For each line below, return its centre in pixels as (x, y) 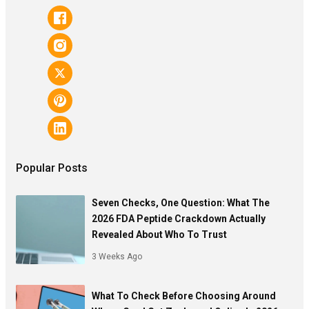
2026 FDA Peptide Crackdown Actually (179, 219)
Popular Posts (52, 168)
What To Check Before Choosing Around (184, 296)
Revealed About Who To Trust (159, 235)
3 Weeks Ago (117, 257)
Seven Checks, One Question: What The (181, 203)
